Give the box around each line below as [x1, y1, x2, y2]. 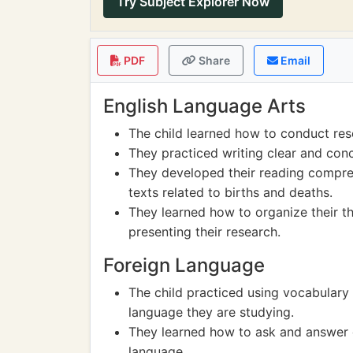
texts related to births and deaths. [128, 184, 333, 200]
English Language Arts [103, 95, 306, 117]
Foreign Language [103, 254, 265, 277]
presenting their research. [128, 224, 281, 240]
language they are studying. [128, 304, 294, 320]
